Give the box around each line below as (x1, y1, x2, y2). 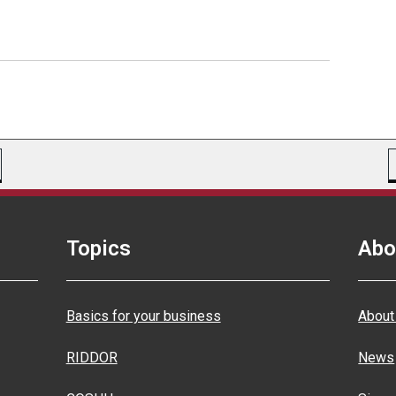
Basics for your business (65, 308, 221, 324)
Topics (65, 236, 131, 261)
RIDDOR (65, 349, 118, 366)
